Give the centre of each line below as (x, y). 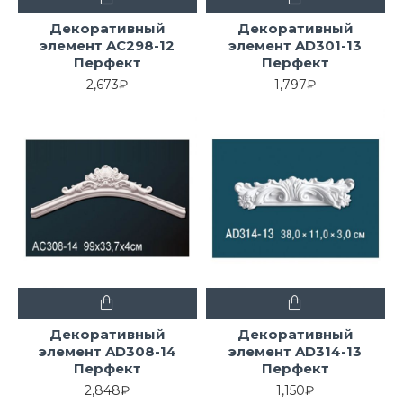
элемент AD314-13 (296, 351)
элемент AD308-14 (107, 351)
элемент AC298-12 (107, 45)
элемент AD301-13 (296, 45)
